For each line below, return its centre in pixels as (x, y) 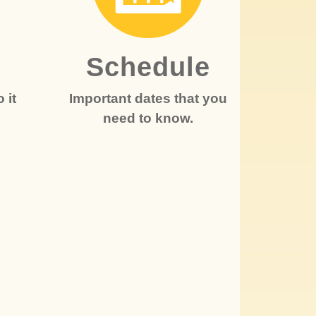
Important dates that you (148, 98)
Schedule (148, 67)
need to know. (148, 118)
